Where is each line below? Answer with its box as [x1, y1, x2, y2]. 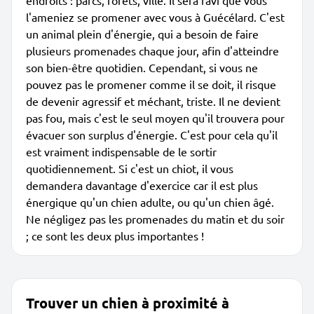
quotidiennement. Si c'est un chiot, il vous [26, 161, 233, 175]
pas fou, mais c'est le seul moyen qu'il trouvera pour [26, 111, 285, 125]
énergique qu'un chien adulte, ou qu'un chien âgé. [26, 195, 274, 209]
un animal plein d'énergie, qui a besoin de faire [26, 27, 259, 41]
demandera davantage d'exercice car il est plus [26, 178, 258, 192]
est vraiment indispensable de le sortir [26, 144, 217, 158]
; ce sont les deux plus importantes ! [26, 228, 204, 243]
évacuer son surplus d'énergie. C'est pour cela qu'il [26, 128, 278, 142]
